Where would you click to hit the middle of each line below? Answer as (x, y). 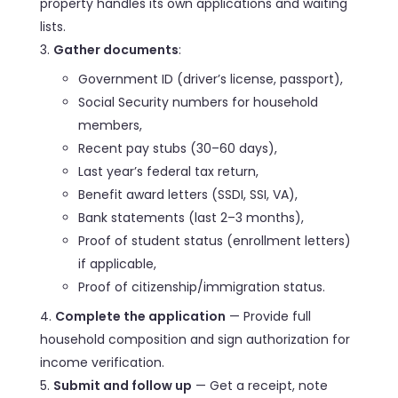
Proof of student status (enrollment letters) (215, 240)
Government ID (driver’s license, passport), (211, 79)
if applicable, (118, 263)
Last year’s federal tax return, (169, 171)
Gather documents (116, 49)
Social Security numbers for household (199, 102)
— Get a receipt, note (260, 385)
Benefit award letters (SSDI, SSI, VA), (188, 194)
